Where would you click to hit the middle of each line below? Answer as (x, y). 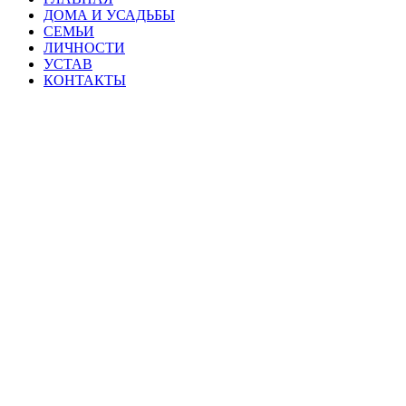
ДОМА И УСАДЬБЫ (109, 15)
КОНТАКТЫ (85, 81)
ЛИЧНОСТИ (84, 48)
